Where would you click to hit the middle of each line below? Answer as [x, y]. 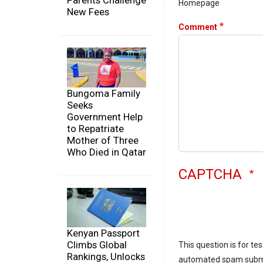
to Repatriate [95, 128]
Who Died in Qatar [107, 152]
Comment [198, 27]
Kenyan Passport [103, 233]
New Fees [88, 12]
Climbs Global [97, 245]
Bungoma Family [104, 93]
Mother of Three [103, 140]
